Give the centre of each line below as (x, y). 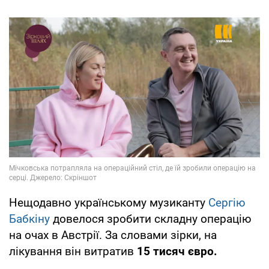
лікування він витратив (73, 252)
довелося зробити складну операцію (151, 219)
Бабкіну (29, 219)
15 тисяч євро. (177, 252)
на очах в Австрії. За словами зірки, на (113, 235)
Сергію (227, 203)
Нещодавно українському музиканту (109, 203)
